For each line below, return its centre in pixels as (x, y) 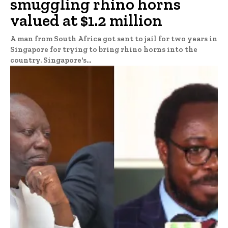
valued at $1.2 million (86, 20)
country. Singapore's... (51, 60)
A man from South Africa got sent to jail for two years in (114, 39)
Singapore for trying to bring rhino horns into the (104, 49)
